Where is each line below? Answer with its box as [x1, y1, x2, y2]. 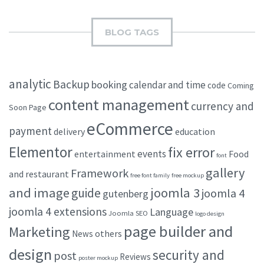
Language [150, 204, 193, 219]
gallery [206, 164, 245, 181]
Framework [71, 165, 128, 181]
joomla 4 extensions [9, 203, 107, 219]
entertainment [74, 147, 136, 160]
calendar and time [129, 78, 206, 91]
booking [91, 77, 127, 91]
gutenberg [103, 187, 148, 200]
